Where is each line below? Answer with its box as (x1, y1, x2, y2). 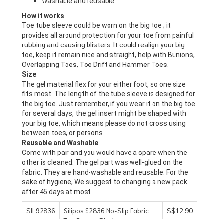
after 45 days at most (22, 188, 91, 196)
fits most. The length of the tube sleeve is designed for (22, 90, 195, 98)
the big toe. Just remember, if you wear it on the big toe (22, 100, 195, 108)
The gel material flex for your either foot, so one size (22, 80, 186, 88)
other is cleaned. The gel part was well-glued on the (22, 158, 183, 166)
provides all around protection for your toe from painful (22, 31, 194, 39)
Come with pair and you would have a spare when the (22, 149, 187, 156)
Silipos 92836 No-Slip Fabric (64, 207, 149, 215)
